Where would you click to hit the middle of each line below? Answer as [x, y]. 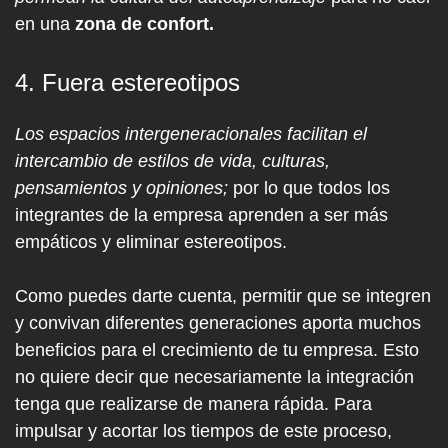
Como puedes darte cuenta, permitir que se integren [223, 296]
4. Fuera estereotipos [127, 82]
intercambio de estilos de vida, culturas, [172, 161]
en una [45, 24]
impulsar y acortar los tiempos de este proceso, [203, 431]
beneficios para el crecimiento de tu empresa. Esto [217, 350]
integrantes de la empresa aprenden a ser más [201, 215]
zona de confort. [144, 24]
